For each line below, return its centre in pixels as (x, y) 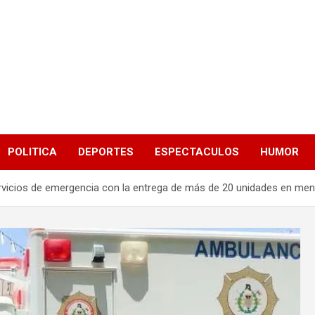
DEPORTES (106, 152)
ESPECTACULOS (197, 152)
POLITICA (32, 152)
